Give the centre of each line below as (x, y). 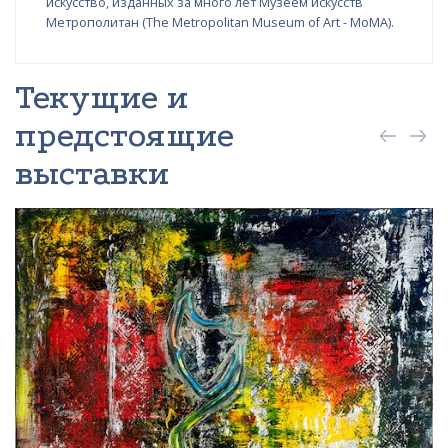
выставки (92, 174)
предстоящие (124, 136)
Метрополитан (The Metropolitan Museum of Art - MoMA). (220, 23)
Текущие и (102, 98)
